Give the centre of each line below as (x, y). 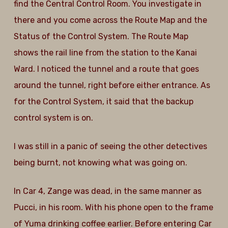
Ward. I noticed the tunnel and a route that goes (106, 69)
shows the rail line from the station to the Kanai (105, 53)
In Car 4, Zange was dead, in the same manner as (107, 191)
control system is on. (53, 118)
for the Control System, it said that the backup (103, 102)
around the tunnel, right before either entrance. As (112, 85)
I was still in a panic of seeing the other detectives (110, 146)
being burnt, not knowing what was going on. (100, 163)
